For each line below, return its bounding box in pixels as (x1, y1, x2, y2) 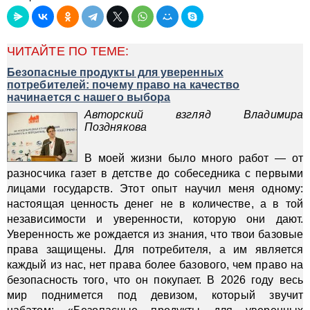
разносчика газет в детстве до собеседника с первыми (7, 167, 303, 179)
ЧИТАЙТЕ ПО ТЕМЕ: (7, 44, 129, 58)
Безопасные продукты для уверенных (7, 66, 224, 78)
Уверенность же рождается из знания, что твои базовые (7, 228, 303, 240)
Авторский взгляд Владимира (84, 109, 303, 120)
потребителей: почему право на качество (7, 79, 240, 91)
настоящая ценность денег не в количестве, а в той (7, 198, 303, 210)
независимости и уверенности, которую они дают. (7, 213, 303, 225)
